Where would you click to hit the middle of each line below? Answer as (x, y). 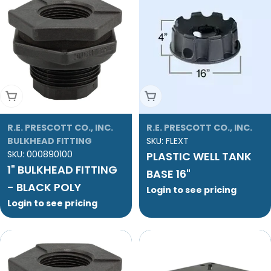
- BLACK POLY (44, 188)
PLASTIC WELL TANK (199, 157)
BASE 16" (168, 174)
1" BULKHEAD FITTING (62, 170)
